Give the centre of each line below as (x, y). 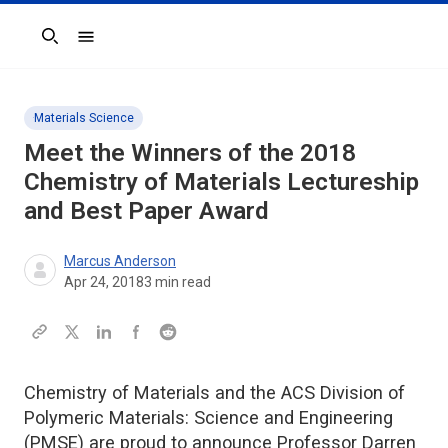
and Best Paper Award (146, 210)
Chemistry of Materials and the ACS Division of (214, 392)
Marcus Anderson (120, 260)
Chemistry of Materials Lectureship (221, 181)
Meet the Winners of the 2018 (190, 152)
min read (181, 281)
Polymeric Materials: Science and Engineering (208, 417)
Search (47, 45)
